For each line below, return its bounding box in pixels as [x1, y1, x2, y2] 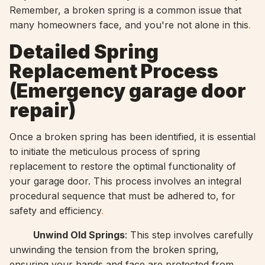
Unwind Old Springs [33, 229, 125, 241]
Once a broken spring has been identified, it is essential [9, 131, 256, 143]
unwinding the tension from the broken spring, [9, 244, 219, 256]
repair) [9, 99, 76, 122]
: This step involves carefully [125, 229, 253, 241]
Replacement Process [9, 60, 218, 83]
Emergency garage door [17, 79, 246, 102]
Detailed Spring [9, 40, 159, 63]
